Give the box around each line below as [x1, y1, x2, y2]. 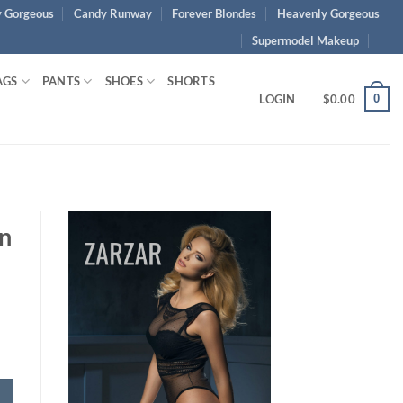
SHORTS [167, 74, 215, 88]
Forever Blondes [172, 6, 257, 21]
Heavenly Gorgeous [276, 6, 380, 21]
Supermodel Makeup [252, 33, 360, 48]
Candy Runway [74, 6, 153, 21]
